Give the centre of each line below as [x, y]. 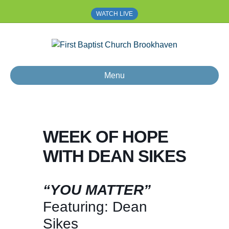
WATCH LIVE [114, 14]
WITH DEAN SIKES [114, 156]
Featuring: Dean [95, 207]
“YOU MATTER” [97, 190]
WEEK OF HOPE [106, 137]
